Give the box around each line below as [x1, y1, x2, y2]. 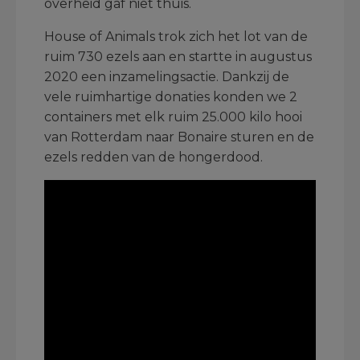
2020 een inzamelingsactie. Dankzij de [44, 69, 289, 84]
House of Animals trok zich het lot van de [44, 29, 308, 44]
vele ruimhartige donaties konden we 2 [44, 89, 297, 104]
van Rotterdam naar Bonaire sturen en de [44, 129, 314, 145]
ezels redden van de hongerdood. [44, 149, 263, 165]
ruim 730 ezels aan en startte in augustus [44, 49, 312, 64]
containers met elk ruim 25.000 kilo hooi [44, 109, 302, 125]
